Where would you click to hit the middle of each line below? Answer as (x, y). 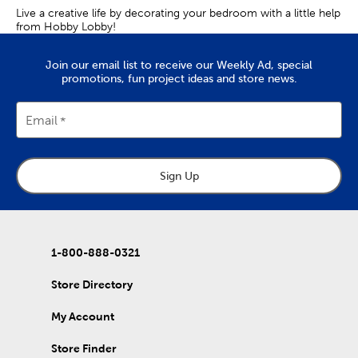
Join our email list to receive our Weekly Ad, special (179, 65)
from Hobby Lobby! (66, 26)
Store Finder (84, 349)
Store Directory (92, 285)
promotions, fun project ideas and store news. (179, 79)
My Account (83, 317)
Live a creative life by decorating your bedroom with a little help (178, 12)
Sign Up (179, 175)
